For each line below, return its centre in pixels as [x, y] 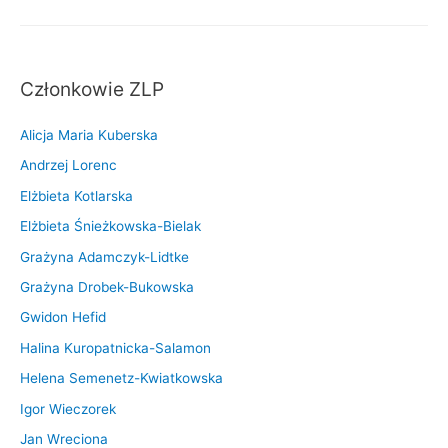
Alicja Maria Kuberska [89, 135]
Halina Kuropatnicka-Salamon [115, 347]
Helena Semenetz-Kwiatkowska [121, 378]
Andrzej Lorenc [68, 165]
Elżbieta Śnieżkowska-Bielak [110, 226]
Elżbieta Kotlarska [76, 195]
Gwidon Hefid [63, 317]
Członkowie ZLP [92, 88]
